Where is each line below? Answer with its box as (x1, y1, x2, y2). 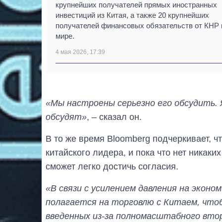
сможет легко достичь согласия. (46, 161, 178, 171)
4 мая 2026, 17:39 (55, 48, 105, 55)
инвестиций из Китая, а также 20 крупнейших (55, 10, 209, 19)
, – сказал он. (87, 111, 142, 122)
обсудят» (46, 111, 87, 122)
